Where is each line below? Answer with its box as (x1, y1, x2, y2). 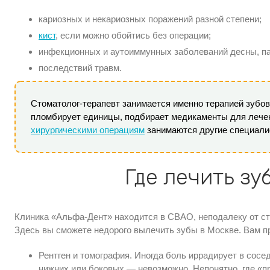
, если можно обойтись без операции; (55, 30, 211, 40)
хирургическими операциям (31, 124, 145, 135)
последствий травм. (39, 62, 122, 73)
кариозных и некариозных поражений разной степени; (39, 13, 262, 24)
